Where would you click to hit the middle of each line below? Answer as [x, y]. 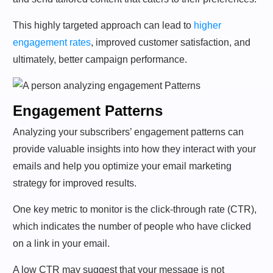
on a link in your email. [61, 244]
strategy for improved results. [75, 183]
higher [207, 25]
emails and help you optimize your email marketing [122, 166]
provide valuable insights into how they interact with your [134, 149]
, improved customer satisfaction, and [171, 42]
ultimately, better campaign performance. [100, 59]
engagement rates [52, 42]
